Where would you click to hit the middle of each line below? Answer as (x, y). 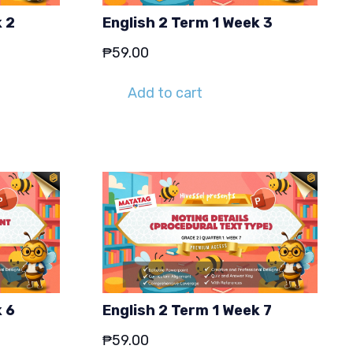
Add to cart (165, 93)
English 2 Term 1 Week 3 (188, 23)
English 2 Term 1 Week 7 (187, 311)
